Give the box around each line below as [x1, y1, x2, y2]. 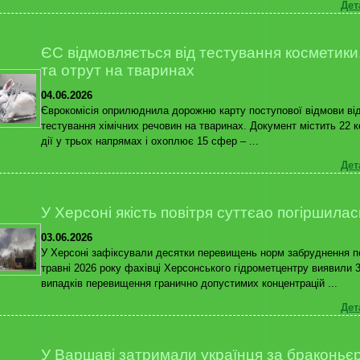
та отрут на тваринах [41, 62, 194, 79]
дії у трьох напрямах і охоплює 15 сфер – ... [41, 134, 259, 147]
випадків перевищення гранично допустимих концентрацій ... [41, 276, 337, 289]
